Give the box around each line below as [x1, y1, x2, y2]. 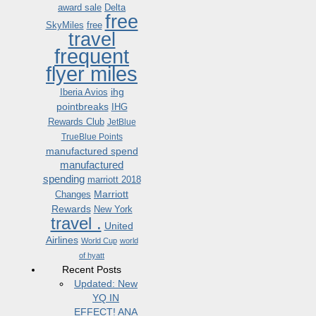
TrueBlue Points [61, 132, 123, 142]
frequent [54, 44, 129, 68]
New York [93, 204, 133, 214]
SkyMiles [45, 20, 84, 30]
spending [42, 173, 85, 185]
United [104, 220, 133, 231]
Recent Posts [62, 264, 121, 275]
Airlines [45, 234, 78, 245]
